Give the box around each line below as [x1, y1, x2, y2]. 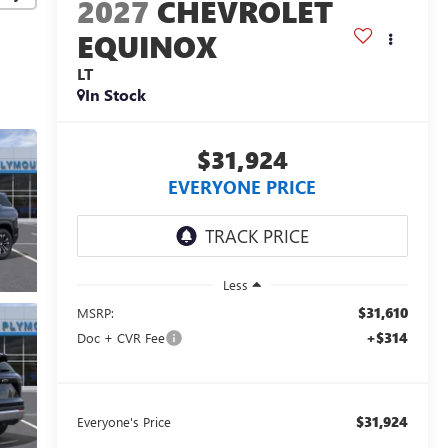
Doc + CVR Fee [76, 328, 165, 346]
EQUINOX [76, 25, 217, 66]
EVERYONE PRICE [168, 174, 317, 199]
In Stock [84, 83, 146, 105]
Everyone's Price [76, 412, 171, 430]
